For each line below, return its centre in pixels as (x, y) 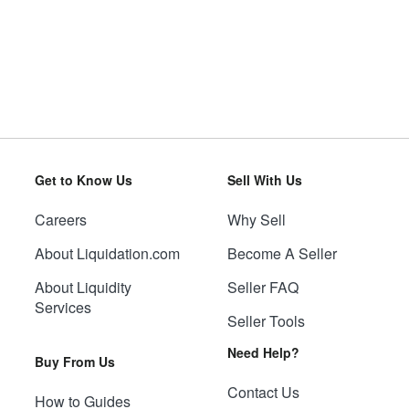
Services (63, 308)
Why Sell (257, 220)
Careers (60, 220)
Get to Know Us (83, 180)
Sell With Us (265, 180)
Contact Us (263, 393)
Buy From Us (74, 362)
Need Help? (263, 353)
